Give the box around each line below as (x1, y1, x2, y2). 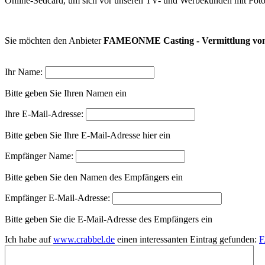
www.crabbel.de (53, 234, 115, 244)
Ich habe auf (5, 234, 53, 244)
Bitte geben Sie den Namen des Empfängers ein (5, 172, 183, 182)
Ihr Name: (5, 66, 43, 77)
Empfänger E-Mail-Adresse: (5, 192, 110, 203)
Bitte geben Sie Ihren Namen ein (5, 88, 127, 98)
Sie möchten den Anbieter (5, 35, 104, 46)
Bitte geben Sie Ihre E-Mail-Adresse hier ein (5, 130, 170, 140)
